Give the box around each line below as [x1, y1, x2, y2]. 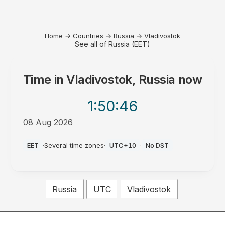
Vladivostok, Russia [66, 72, 175, 87]
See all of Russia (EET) [75, 40, 150, 48]
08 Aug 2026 [23, 117, 73, 127]
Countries [73, 32, 103, 40]
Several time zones [44, 141, 104, 149]
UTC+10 [109, 141, 136, 149]
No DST [145, 141, 169, 149]
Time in [23, 72, 67, 87]
